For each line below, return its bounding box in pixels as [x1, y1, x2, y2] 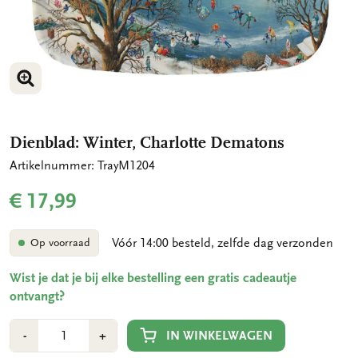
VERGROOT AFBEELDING [24, 86, 165, 101]
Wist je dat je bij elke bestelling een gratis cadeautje [10, 270, 296, 287]
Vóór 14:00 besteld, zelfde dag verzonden [111, 236, 333, 251]
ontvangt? [10, 288, 65, 305]
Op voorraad [30, 236, 90, 249]
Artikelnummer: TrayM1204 [10, 158, 155, 173]
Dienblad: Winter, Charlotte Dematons [10, 133, 284, 152]
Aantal [10, 320, 45, 336]
